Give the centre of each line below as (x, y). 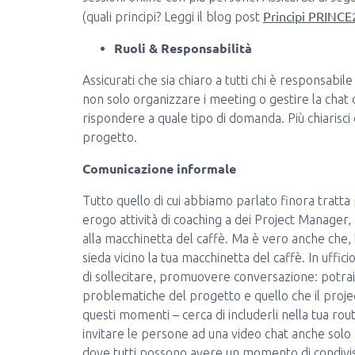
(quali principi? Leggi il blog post (173, 17)
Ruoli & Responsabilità (183, 48)
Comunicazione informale (159, 168)
